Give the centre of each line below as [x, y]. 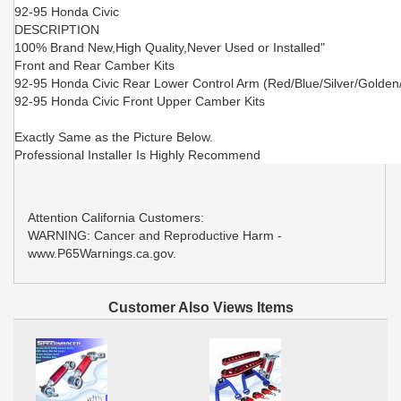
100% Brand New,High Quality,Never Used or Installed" [170, 47]
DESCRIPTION [57, 29]
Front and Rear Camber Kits [94, 65]
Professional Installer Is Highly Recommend [137, 154]
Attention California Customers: [116, 217]
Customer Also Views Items [200, 307]
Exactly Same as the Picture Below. [114, 137]
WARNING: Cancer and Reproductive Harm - [155, 235]
